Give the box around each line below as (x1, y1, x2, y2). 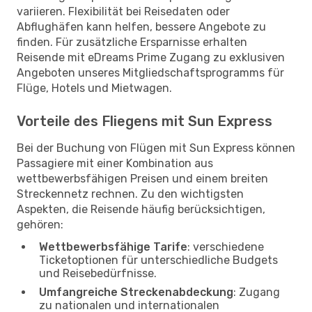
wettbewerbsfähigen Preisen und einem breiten (17, 171, 268, 185)
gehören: (17, 217, 63, 231)
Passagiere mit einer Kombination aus (17, 156, 213, 170)
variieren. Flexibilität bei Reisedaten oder (17, 4, 230, 18)
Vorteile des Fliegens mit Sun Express (17, 112, 272, 130)
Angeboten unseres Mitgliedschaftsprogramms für (17, 65, 284, 79)
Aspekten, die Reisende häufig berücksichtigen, (17, 202, 265, 216)
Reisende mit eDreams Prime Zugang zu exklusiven (17, 50, 285, 64)
